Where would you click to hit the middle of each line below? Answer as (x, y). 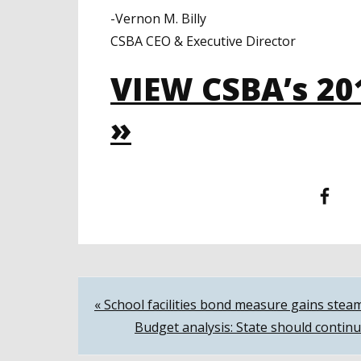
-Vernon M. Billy (158, 19)
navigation (160, 340)
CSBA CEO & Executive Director (203, 41)
